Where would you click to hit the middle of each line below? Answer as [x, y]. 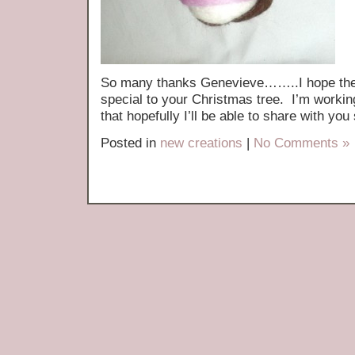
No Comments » [302, 143]
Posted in [130, 143]
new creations [201, 143]
